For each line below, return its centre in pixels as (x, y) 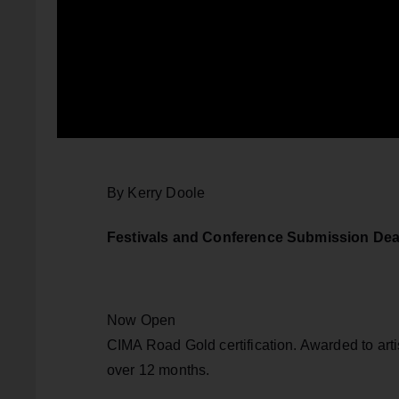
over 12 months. (159, 370)
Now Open (142, 320)
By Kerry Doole (156, 193)
